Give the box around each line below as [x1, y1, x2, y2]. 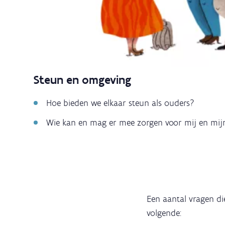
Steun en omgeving [34, 72, 131, 87]
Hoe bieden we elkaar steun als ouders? [46, 97, 194, 109]
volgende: [147, 207, 184, 219]
